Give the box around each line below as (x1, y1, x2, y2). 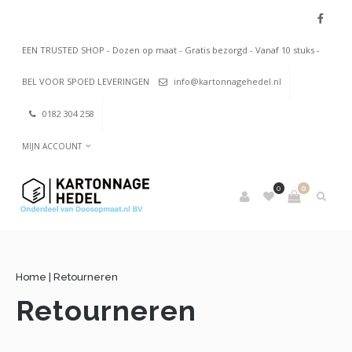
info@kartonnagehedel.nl (174, 75, 281, 87)
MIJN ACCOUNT (22, 141, 82, 152)
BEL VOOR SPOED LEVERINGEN (22, 75, 152, 87)
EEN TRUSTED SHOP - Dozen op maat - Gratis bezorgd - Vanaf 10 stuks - (22, 44, 320, 56)
